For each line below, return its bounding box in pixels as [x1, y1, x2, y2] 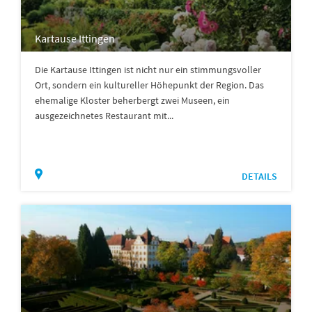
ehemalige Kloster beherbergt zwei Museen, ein [35, 93, 230, 107]
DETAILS [242, 169, 277, 182]
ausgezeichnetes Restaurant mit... [35, 109, 173, 122]
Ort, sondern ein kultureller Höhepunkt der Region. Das [35, 78, 264, 91]
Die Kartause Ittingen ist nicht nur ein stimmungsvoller [35, 63, 261, 76]
